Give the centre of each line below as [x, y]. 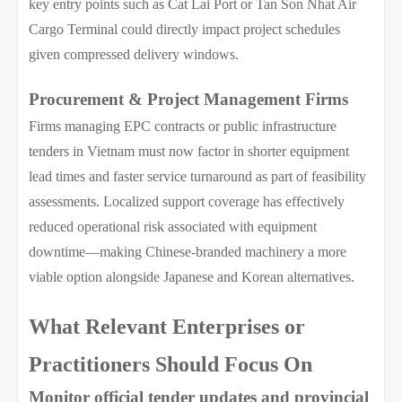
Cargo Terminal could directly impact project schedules [185, 29]
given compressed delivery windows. [134, 54]
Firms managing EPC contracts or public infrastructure [183, 126]
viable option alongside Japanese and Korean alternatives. [192, 276]
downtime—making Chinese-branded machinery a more [188, 251]
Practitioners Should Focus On [171, 364]
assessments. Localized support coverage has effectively [187, 201]
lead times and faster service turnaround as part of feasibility [198, 176]
